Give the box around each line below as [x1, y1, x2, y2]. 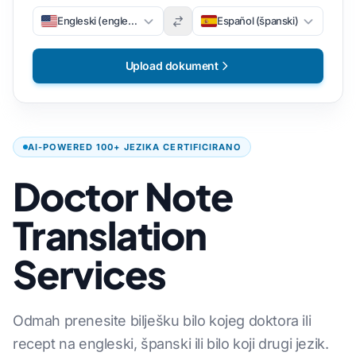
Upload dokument [125, 59, 219, 72]
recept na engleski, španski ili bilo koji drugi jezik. [13, 335, 329, 352]
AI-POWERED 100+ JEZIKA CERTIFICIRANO [28, 141, 241, 153]
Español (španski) [217, 14, 299, 27]
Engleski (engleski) [57, 14, 145, 27]
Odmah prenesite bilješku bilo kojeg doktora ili [13, 312, 311, 329]
